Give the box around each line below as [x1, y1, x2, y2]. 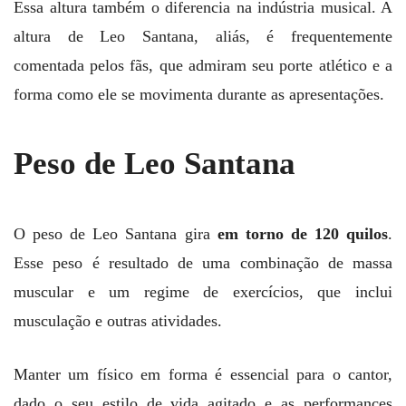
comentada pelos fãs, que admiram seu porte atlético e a [14, 56, 392, 75]
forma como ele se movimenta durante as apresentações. [14, 85, 384, 104]
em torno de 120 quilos [217, 224, 389, 243]
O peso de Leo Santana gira [14, 224, 217, 243]
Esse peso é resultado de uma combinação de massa [14, 253, 392, 272]
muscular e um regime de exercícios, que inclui [14, 282, 392, 301]
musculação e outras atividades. [14, 311, 222, 330]
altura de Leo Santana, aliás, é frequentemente [14, 27, 392, 46]
